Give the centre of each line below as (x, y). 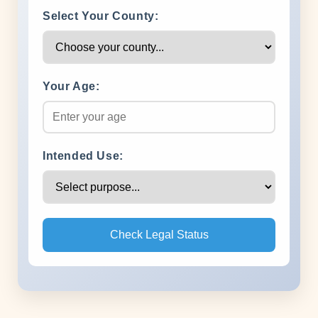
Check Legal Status (159, 235)
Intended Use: (83, 156)
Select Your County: (101, 16)
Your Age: (71, 86)
